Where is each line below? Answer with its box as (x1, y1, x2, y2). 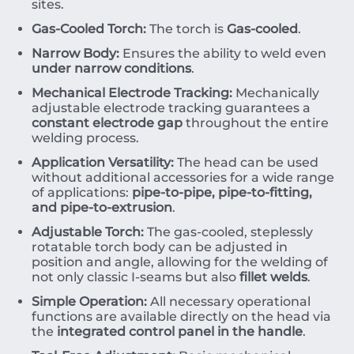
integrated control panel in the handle (57, 324, 303, 339)
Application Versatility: (32, 155, 174, 170)
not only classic (32, 269, 131, 284)
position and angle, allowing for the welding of (32, 254, 328, 269)
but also (182, 269, 239, 284)
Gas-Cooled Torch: (32, 21, 146, 36)
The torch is (146, 21, 227, 36)
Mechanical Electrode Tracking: (32, 85, 232, 100)
